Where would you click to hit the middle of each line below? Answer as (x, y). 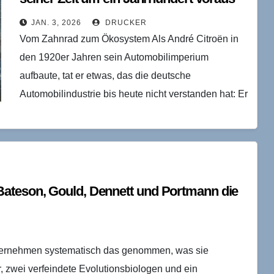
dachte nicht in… (56, 112)
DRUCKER (124, 22)
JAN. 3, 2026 (56, 22)
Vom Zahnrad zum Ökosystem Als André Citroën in (129, 39)
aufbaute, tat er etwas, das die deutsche (105, 75)
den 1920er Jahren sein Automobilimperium (114, 57)
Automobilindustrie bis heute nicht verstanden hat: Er (133, 94)
